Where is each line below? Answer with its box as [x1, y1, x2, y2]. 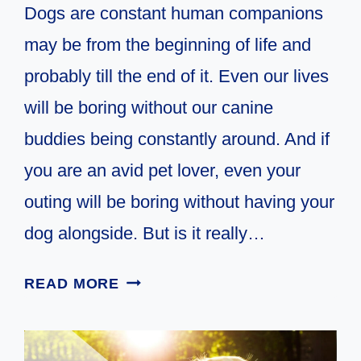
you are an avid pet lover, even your [24, 160, 301, 180]
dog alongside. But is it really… [24, 222, 266, 243]
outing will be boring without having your [24, 191, 335, 212]
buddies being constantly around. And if [24, 128, 330, 149]
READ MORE [24, 275, 120, 292]
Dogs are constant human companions [24, 2, 324, 23]
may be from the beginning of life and [24, 34, 312, 55]
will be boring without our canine [24, 97, 274, 118]
